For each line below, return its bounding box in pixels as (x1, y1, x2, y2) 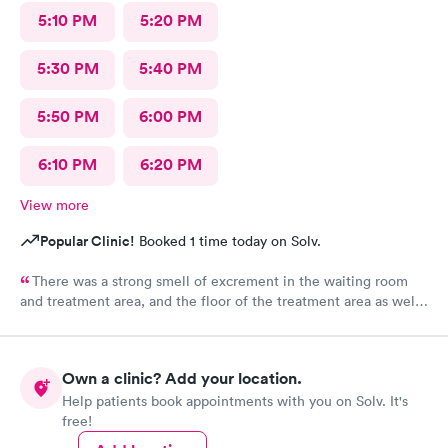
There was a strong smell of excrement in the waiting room (32, 272, 408, 290)
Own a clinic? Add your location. (62, 367, 302, 389)
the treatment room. (20, 336, 149, 354)
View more (20, 196, 89, 214)
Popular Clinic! (40, 231, 135, 251)
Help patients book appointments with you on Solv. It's (62, 391, 408, 410)
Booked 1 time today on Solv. (135, 232, 321, 250)
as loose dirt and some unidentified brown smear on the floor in (20, 312, 425, 330)
